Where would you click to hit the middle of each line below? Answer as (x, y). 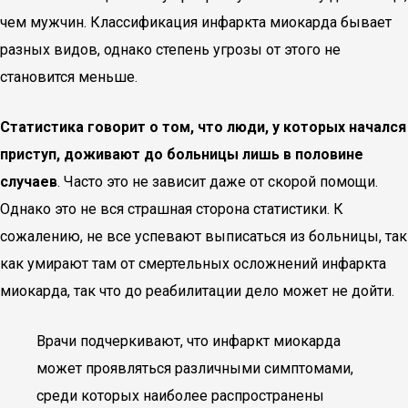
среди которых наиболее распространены (180, 396)
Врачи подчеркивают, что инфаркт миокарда (189, 341)
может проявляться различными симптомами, (195, 368)
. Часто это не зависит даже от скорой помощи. (218, 182)
